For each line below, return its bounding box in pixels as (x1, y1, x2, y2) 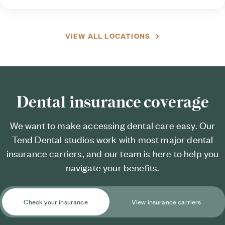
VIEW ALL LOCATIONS (65, 30, 151, 41)
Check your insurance (24, 197, 88, 207)
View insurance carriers (131, 197, 201, 207)
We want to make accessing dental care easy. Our (10, 119, 215, 132)
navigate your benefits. (65, 161, 160, 174)
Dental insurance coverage (16, 92, 209, 112)
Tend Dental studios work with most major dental (12, 133, 213, 146)
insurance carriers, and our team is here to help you (6, 147, 219, 160)
